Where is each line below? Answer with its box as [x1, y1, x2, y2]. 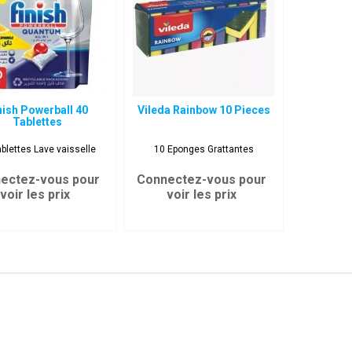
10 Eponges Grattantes [153, 144, 254, 155]
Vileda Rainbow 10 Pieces [137, 104, 270, 116]
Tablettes [12, 115, 62, 128]
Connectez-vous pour [137, 172, 267, 187]
